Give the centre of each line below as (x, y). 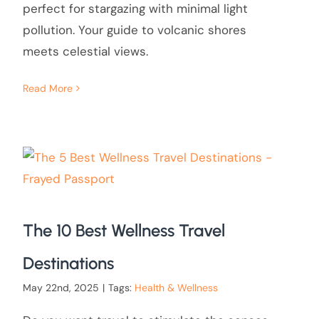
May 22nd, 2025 (61, 288)
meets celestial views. (85, 51)
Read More (47, 89)
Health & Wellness (176, 288)
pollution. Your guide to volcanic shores (134, 30)
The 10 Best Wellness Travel (124, 231)
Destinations (68, 263)
